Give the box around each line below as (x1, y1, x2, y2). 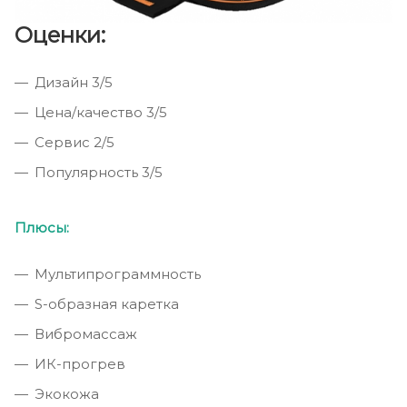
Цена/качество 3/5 (35, 104, 167, 122)
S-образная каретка (35, 295, 179, 313)
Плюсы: (15, 219, 69, 237)
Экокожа (35, 385, 99, 403)
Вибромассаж (35, 325, 137, 343)
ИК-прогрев (35, 355, 125, 373)
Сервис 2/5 (35, 134, 114, 152)
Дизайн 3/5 (35, 74, 113, 92)
